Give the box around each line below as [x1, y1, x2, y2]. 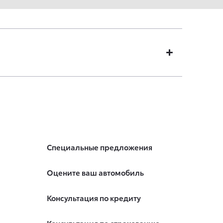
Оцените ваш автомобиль [46, 167, 144, 178]
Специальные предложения [46, 141, 152, 153]
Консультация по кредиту [46, 192, 141, 204]
